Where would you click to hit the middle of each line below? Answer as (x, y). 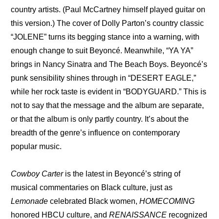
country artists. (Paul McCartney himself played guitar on (108, 9)
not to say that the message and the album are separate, (108, 105)
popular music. (37, 146)
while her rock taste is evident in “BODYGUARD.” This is (109, 91)
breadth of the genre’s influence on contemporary (96, 132)
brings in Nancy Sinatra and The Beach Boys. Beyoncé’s (109, 64)
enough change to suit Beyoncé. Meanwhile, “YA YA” (102, 50)
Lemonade (30, 201)
